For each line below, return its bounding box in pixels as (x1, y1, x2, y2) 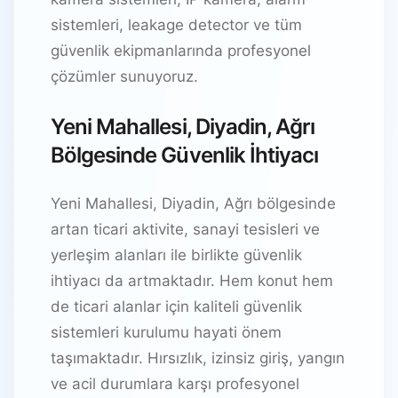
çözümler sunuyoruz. (51, 68, 198, 85)
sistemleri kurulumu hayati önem (51, 322, 282, 341)
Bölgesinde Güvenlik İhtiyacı (51, 141, 319, 168)
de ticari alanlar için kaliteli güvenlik (51, 297, 302, 315)
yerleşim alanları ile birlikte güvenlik (51, 245, 302, 264)
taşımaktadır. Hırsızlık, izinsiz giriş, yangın (51, 348, 345, 367)
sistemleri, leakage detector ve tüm (51, 16, 302, 34)
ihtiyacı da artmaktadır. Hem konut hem (51, 271, 333, 290)
